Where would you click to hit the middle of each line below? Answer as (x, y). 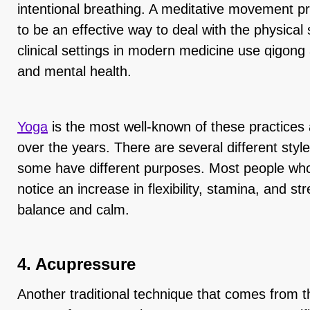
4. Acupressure (76, 264)
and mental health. (74, 71)
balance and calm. (73, 210)
